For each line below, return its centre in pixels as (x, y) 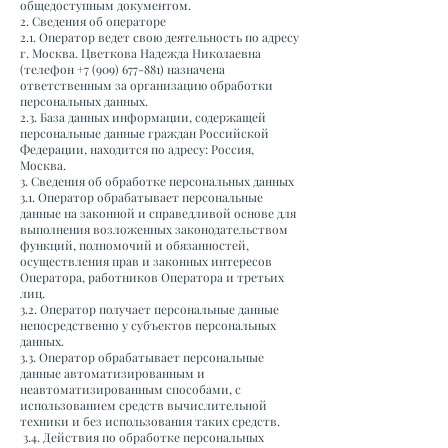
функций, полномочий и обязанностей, (134, 245)
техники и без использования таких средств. (150, 421)
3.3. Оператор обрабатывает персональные (142, 357)
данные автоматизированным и (112, 373)
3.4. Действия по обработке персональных (142, 437)
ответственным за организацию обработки (146, 85)
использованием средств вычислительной (143, 405)
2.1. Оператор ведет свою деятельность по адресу (159, 37)
